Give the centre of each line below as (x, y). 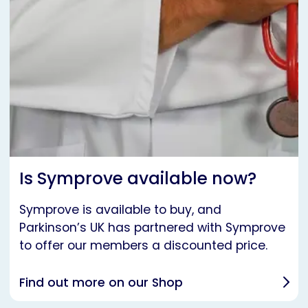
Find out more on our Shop (101, 283)
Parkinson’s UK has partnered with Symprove (152, 228)
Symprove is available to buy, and (120, 210)
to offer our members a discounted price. (145, 246)
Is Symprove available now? (138, 179)
